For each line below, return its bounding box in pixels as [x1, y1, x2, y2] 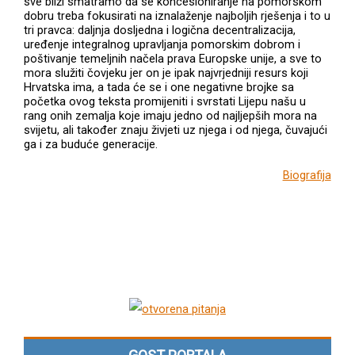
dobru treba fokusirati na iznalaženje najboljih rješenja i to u [24, 8, 331, 23]
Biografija [282, 168, 331, 183]
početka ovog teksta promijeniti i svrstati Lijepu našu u [24, 94, 307, 109]
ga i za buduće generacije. [24, 136, 158, 151]
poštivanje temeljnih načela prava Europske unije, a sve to [24, 51, 323, 66]
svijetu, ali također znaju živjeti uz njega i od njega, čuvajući [24, 122, 328, 137]
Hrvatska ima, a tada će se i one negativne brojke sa [24, 79, 295, 94]
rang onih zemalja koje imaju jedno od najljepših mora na [24, 108, 318, 123]
